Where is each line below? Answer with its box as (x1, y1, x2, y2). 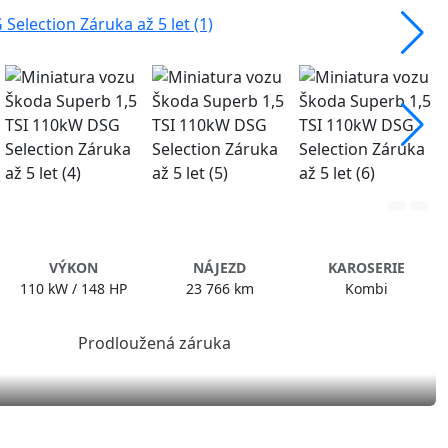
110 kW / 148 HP (19, 278, 127, 298)
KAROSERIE (328, 257, 406, 277)
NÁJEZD (193, 257, 247, 277)
